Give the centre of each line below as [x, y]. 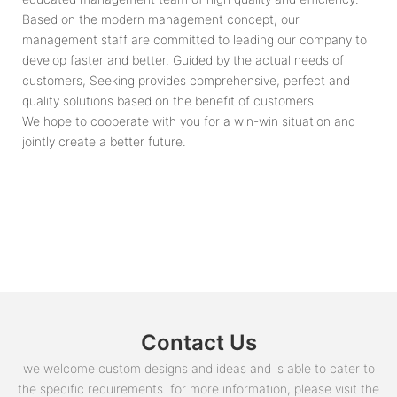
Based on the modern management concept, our [161, 19]
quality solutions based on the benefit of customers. [170, 100]
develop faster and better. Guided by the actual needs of [183, 59]
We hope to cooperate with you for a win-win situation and [189, 121]
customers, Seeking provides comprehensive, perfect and [186, 80]
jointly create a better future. [104, 141]
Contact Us [198, 343]
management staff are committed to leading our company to [195, 39]
